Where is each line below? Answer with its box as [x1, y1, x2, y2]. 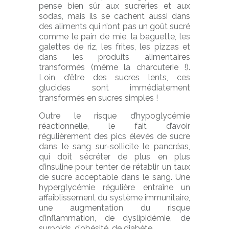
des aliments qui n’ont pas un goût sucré [39, 21, 190, 31]
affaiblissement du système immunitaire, [39, 193, 190, 202]
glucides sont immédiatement [39, 83, 190, 93]
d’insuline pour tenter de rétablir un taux [39, 162, 190, 172]
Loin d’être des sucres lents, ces [39, 73, 190, 82]
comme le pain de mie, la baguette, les [39, 32, 190, 41]
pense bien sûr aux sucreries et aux [39, 1, 190, 11]
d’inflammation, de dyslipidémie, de [39, 213, 190, 223]
